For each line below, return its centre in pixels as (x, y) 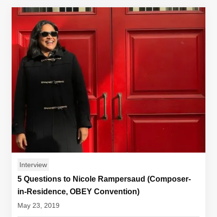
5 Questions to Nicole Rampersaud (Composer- (104, 179)
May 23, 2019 (39, 205)
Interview (33, 165)
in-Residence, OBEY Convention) (78, 192)
